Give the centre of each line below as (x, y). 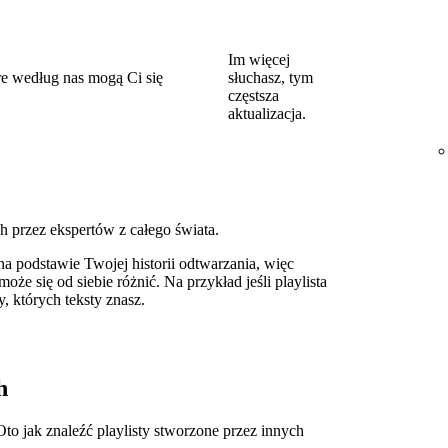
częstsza (253, 96)
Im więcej (259, 60)
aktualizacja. (267, 114)
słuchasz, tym (270, 78)
